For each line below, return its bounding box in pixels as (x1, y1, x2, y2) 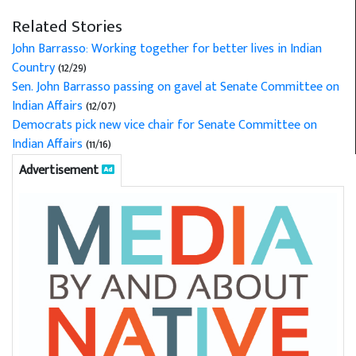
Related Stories (12, 12, 122, 41)
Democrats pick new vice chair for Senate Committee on (12, 114, 317, 136)
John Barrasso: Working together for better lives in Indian (12, 37, 322, 60)
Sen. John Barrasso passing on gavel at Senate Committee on (12, 75, 339, 98)
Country (12, 56, 55, 79)
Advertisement (19, 159, 102, 181)
